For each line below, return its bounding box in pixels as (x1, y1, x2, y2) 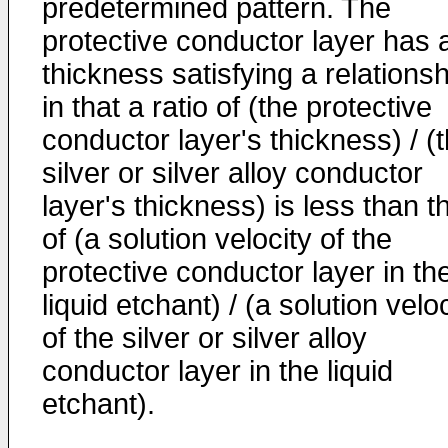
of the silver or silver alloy (42, 322, 367, 354)
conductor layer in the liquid (42, 355, 393, 387)
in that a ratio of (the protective (42, 91, 432, 123)
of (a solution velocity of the (42, 223, 392, 255)
